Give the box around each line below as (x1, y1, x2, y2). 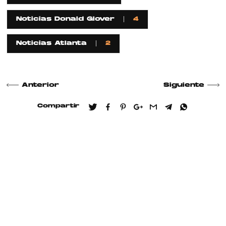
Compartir (37, 103, 80, 109)
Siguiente (163, 82, 204, 89)
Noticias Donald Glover (16, 16, 115, 23)
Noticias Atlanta (16, 40, 87, 47)
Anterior (22, 82, 60, 89)
